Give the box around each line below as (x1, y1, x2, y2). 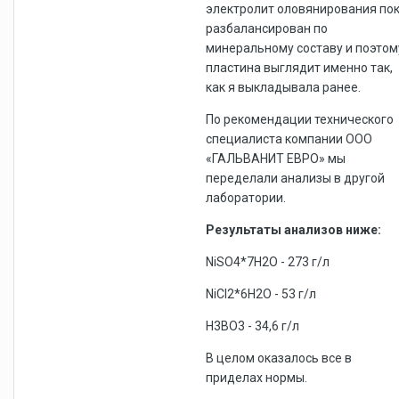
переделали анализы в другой (206, 170, 385, 185)
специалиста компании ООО (206, 131, 372, 146)
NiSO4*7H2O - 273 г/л (206, 254, 330, 269)
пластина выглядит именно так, (206, 60, 393, 75)
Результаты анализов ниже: (206, 222, 381, 237)
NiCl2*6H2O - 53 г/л (206, 286, 316, 301)
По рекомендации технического (206, 111, 394, 126)
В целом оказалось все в (206, 350, 352, 365)
